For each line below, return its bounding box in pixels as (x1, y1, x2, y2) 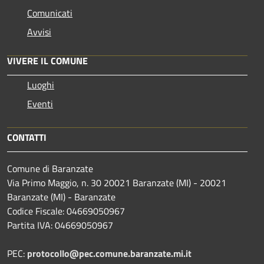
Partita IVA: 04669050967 (7, 218, 113, 233)
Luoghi (27, 78, 54, 93)
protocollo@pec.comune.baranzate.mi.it (27, 246, 192, 261)
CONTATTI (7, 130, 47, 145)
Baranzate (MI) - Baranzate (7, 190, 115, 204)
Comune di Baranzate (7, 161, 93, 176)
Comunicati (27, 6, 72, 21)
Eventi (27, 97, 53, 111)
